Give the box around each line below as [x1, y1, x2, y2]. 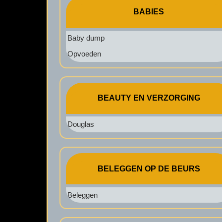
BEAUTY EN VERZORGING [97, 94, 200, 103]
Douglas [67, 120, 94, 129]
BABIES [133, 7, 165, 16]
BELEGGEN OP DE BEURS [97, 164, 200, 173]
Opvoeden [67, 50, 101, 58]
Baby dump [67, 34, 105, 43]
